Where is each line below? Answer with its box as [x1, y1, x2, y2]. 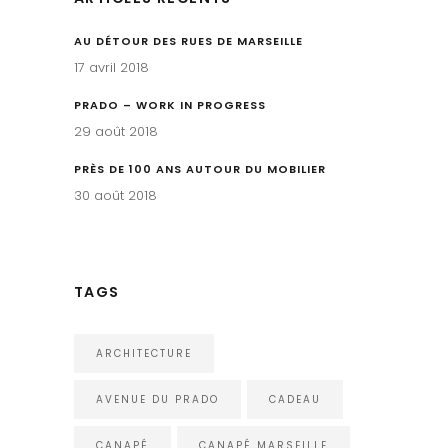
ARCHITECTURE [96, 345, 192, 361]
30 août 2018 [74, 185, 157, 205]
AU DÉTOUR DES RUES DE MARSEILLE [74, 32, 303, 49]
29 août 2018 [74, 121, 158, 141]
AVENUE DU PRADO [96, 391, 219, 407]
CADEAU [269, 391, 321, 407]
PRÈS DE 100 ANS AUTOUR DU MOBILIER [74, 160, 326, 177]
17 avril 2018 [74, 57, 149, 77]
